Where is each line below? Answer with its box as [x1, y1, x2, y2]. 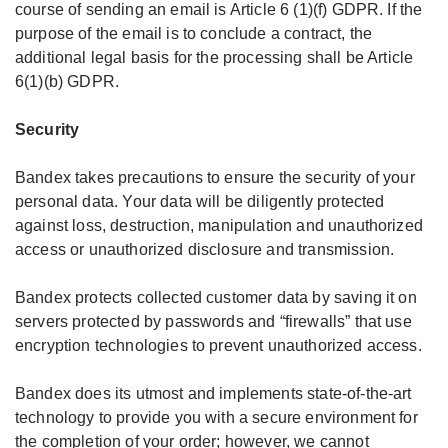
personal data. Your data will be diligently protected [15, 193, 385, 210]
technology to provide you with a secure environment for [15, 409, 418, 426]
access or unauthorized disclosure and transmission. [15, 241, 395, 258]
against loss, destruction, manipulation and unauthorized [15, 217, 423, 234]
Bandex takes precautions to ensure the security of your [15, 169, 415, 186]
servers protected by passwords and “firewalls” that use [15, 313, 412, 330]
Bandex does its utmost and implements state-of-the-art [15, 385, 412, 402]
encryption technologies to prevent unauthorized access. [15, 337, 422, 354]
